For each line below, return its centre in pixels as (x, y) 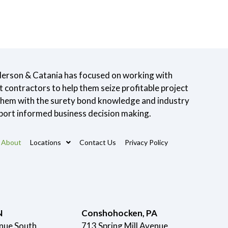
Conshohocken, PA (119, 213)
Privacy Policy (146, 142)
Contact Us (98, 142)
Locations (46, 142)
